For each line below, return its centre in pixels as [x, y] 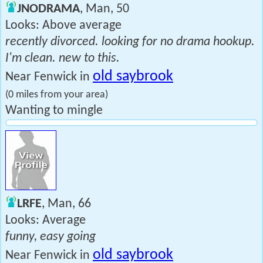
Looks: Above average [63, 26]
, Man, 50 [104, 9]
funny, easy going [50, 237]
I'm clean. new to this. [63, 58]
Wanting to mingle [54, 111]
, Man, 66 [66, 204]
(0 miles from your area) [57, 95]
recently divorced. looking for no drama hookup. [130, 42]
